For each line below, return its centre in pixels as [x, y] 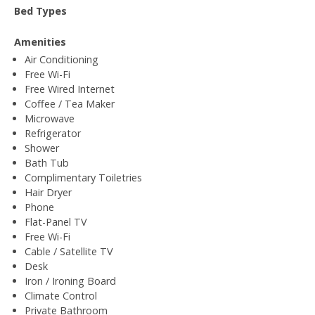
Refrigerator [53, 133]
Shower [42, 148]
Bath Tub [47, 162]
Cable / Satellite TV [69, 251]
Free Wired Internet [70, 89]
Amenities [40, 41]
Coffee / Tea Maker [70, 103]
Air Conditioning [62, 59]
